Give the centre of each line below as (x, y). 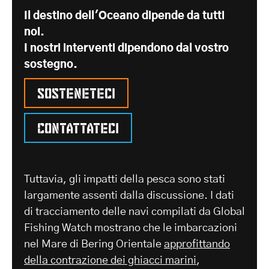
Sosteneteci (76, 91)
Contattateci (78, 126)
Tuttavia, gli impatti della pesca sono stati (125, 179)
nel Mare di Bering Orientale (94, 244)
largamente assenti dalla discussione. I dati (129, 195)
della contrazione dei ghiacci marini (110, 260)
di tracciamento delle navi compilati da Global (134, 212)
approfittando (197, 244)
